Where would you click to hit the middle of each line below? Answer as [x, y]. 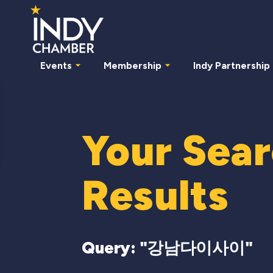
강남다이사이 [196, 247]
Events [56, 65]
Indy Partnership [232, 65]
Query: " [115, 247]
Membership [133, 65]
